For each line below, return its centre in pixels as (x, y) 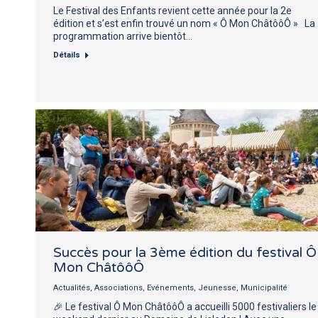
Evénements (170, 287)
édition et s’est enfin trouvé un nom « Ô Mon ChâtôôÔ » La (184, 23)
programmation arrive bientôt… (123, 36)
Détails (67, 55)
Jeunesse (217, 287)
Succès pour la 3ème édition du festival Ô (185, 252)
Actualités (72, 287)
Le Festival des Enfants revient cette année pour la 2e (172, 10)
